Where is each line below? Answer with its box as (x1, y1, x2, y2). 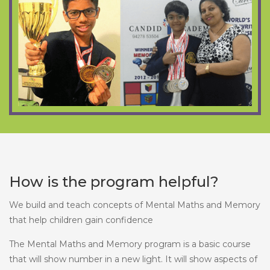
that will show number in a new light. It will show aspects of (9, 253, 257, 265)
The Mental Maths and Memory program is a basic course (9, 238, 251, 250)
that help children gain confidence (9, 214, 153, 225)
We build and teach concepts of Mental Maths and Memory (9, 199, 260, 210)
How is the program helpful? (9, 172, 219, 190)
